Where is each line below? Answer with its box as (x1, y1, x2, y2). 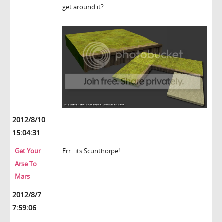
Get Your (15, 146, 41, 156)
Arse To (15, 159, 37, 168)
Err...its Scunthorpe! (62, 146, 120, 156)
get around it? (62, 2, 104, 12)
